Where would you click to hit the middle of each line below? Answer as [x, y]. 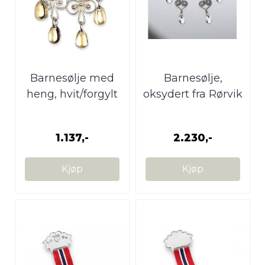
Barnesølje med [72, 78]
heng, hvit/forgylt [72, 94]
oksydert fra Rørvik [193, 94]
